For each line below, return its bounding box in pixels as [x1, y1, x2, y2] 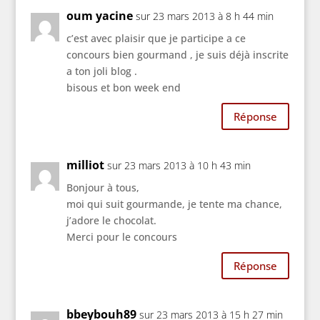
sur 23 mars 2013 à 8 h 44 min [135, 9, 274, 24]
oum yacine [66, 8, 133, 24]
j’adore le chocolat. [66, 214, 156, 228]
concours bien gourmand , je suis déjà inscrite [66, 48, 289, 62]
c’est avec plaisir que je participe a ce [66, 31, 246, 46]
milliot [66, 157, 104, 174]
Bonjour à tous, [66, 181, 139, 195]
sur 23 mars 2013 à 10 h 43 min [106, 159, 251, 173]
